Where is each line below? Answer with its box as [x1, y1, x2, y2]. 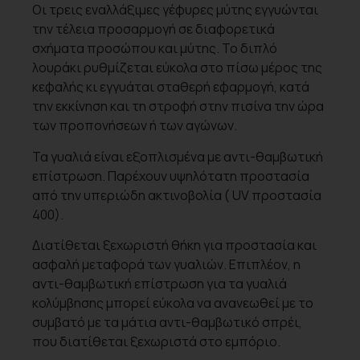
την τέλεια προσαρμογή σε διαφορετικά [32, 20, 275, 39]
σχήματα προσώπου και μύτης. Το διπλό [32, 39, 277, 58]
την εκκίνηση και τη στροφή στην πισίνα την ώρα [32, 97, 324, 116]
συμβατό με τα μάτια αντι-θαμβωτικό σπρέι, [32, 313, 302, 331]
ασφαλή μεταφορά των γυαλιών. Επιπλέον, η [32, 255, 301, 273]
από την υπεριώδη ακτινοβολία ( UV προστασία [32, 186, 321, 204]
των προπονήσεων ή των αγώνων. [32, 117, 237, 135]
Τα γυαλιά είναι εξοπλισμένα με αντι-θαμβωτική [32, 147, 323, 166]
